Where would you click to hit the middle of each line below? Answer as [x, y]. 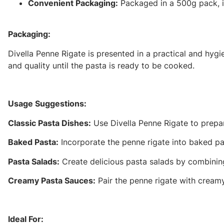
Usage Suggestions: [47, 104]
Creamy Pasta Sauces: [52, 180]
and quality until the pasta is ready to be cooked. [101, 65]
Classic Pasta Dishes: [49, 123]
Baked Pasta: [33, 142]
